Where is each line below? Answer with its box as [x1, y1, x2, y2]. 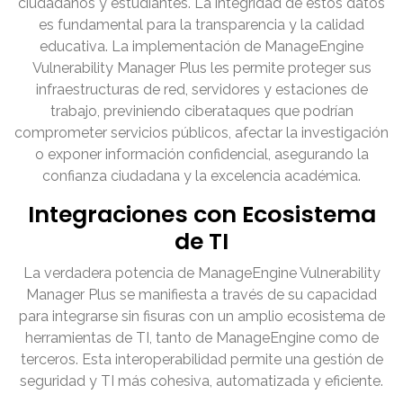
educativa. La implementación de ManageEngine [40, 38, 363, 56]
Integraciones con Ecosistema [27, 199, 376, 231]
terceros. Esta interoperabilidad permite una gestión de [20, 351, 383, 369]
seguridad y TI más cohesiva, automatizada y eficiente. [20, 372, 383, 390]
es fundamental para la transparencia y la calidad [39, 16, 364, 34]
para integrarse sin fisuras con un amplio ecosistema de [18, 308, 385, 326]
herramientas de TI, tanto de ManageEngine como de [24, 329, 379, 347]
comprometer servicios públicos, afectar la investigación [14, 124, 389, 142]
